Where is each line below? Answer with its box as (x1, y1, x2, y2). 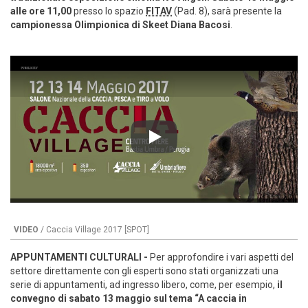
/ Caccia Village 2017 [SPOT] (38, 225, 149, 235)
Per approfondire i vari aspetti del (150, 252, 294, 263)
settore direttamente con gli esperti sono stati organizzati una (10, 265, 278, 277)
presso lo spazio (74, 5, 146, 17)
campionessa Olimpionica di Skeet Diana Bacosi (10, 19, 230, 31)
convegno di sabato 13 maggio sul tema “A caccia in (10, 293, 247, 305)
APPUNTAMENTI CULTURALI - (10, 252, 150, 263)
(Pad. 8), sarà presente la (174, 5, 282, 17)
